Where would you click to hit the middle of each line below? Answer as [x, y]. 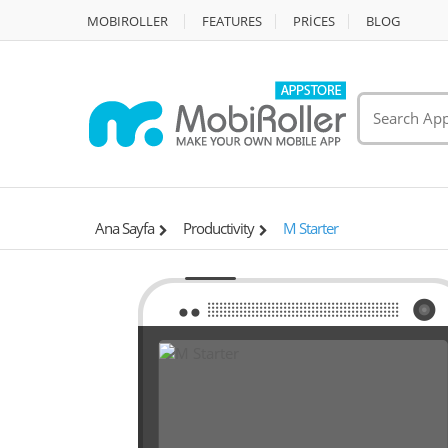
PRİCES [314, 21]
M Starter [310, 228]
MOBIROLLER [127, 21]
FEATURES [232, 21]
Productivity [218, 228]
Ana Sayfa [124, 228]
